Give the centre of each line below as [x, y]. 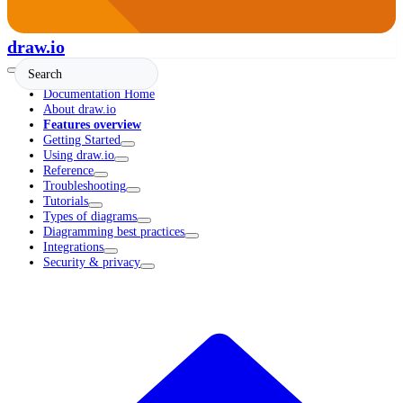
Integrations [73, 247]
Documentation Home [99, 94]
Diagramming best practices [114, 232]
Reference [68, 170]
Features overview [92, 125]
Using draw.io [79, 155]
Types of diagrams [90, 216]
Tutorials [66, 201]
